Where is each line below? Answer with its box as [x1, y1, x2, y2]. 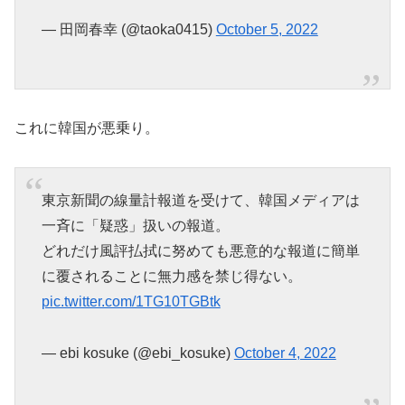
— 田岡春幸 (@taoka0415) [41, 22, 216, 38]
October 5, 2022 [215, 22, 318, 38]
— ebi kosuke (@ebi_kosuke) [41, 345, 234, 362]
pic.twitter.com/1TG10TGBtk [41, 294, 221, 310]
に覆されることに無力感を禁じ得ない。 [41, 268, 302, 285]
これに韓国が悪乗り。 [14, 120, 159, 137]
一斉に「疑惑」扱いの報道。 [41, 218, 230, 234]
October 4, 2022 [233, 345, 336, 362]
